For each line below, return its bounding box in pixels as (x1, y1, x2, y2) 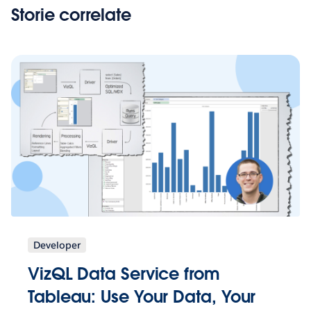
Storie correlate (11, 3, 131, 26)
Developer (33, 238, 81, 251)
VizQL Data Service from (28, 262, 220, 285)
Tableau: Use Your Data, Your (28, 285, 256, 308)
